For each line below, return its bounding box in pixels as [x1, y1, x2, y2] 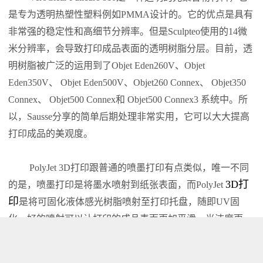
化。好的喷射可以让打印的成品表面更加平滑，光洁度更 [8, 214, 244, 224]
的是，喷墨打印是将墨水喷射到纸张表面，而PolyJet [8, 180, 226, 190]
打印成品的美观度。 [8, 129, 93, 139]
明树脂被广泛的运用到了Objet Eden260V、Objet [8, 60, 205, 70]
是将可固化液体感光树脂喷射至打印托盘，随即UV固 [19, 197, 240, 207]
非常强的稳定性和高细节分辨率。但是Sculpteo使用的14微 [8, 26, 248, 36]
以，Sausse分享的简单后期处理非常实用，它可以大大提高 [8, 112, 250, 122]
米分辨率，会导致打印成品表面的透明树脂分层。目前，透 [8, 43, 253, 53]
